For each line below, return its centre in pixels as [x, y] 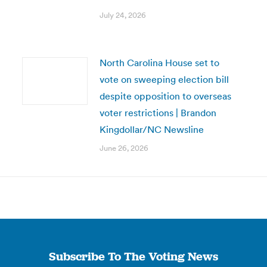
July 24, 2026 [122, 15]
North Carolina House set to [159, 63]
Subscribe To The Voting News [133, 256]
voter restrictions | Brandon [158, 113]
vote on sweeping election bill [164, 79]
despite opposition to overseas [165, 96]
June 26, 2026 [124, 148]
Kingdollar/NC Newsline [151, 129]
